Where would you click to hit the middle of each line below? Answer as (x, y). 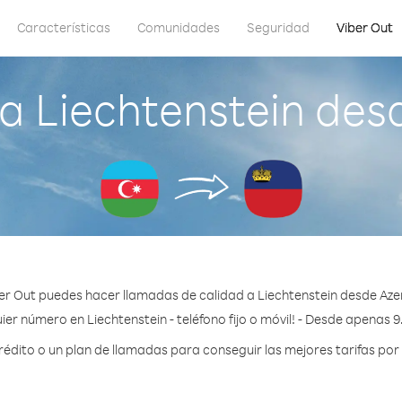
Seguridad (278, 27)
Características (64, 27)
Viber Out (365, 27)
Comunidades (179, 27)
